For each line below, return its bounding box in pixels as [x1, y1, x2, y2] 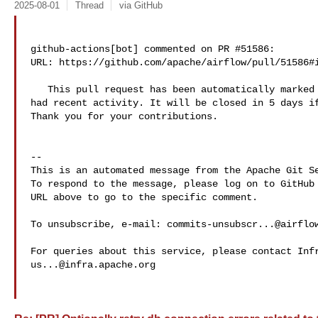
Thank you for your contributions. [31, 111, 218, 122]
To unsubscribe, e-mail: [31, 219, 167, 230]
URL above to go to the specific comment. [31, 192, 258, 203]
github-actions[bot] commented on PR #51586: [31, 43, 275, 55]
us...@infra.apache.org [31, 259, 155, 270]
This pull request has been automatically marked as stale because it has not [31, 84, 48, 95]
